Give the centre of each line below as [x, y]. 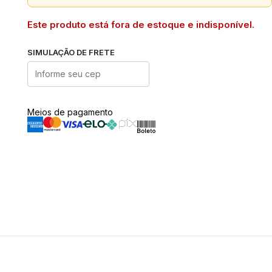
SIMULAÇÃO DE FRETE [71, 52]
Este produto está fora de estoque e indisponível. [141, 24]
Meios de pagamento [70, 112]
